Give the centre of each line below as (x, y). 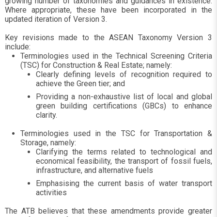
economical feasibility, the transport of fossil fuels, (124, 161)
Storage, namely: (48, 143)
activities (51, 193)
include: (18, 47)
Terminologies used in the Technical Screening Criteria (116, 56)
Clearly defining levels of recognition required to (124, 74)
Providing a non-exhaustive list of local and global (124, 97)
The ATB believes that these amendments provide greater (108, 211)
